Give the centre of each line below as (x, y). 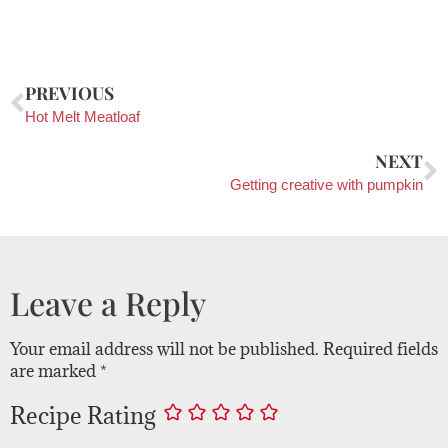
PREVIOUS (69, 92)
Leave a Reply (108, 302)
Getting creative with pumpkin (326, 184)
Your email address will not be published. (164, 348)
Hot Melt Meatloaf (82, 116)
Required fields (380, 348)
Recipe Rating (83, 415)
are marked (55, 370)
